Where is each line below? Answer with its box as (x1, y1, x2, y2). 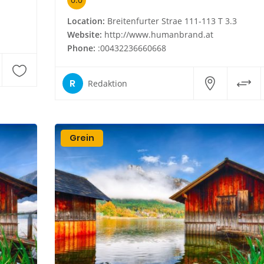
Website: (67, 29, 102, 41)
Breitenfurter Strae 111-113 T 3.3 (104, 15, 237, 27)
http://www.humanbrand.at (104, 29, 213, 41)
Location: (67, 15, 105, 27)
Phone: (67, 42, 95, 54)
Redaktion (87, 77, 127, 89)
